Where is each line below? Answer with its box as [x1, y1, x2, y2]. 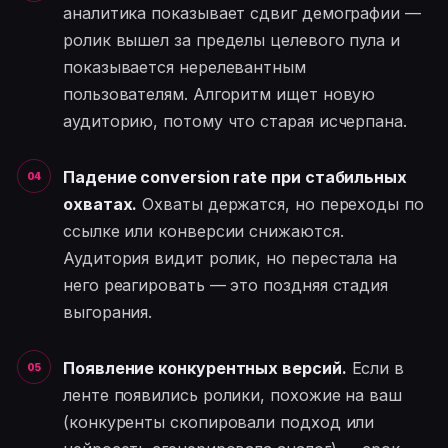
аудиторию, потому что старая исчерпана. [63, 111, 407, 132]
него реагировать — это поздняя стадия [63, 275, 389, 296]
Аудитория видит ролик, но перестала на [63, 248, 397, 269]
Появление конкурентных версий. [63, 358, 347, 379]
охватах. [63, 194, 138, 215]
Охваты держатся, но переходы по [137, 194, 424, 215]
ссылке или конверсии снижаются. [63, 221, 344, 242]
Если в [346, 358, 405, 379]
